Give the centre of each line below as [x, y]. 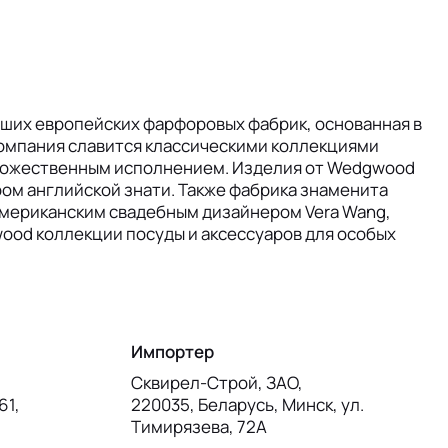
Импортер [172, 351]
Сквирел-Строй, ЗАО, [216, 383]
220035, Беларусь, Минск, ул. [247, 405]
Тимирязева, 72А [198, 427]
